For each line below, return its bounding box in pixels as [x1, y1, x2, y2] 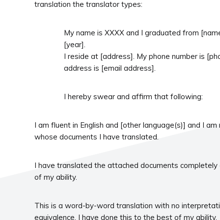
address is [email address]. [64, 63, 156, 73]
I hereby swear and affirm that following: [64, 92, 203, 101]
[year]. [64, 40, 85, 49]
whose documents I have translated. [34, 132, 159, 141]
